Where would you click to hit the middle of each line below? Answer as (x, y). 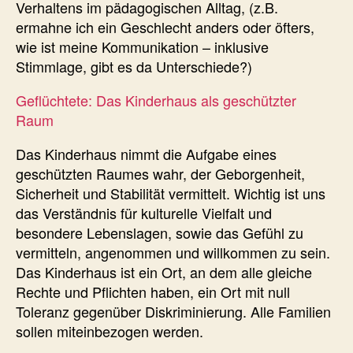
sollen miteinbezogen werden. (110, 331)
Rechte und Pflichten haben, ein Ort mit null (153, 291)
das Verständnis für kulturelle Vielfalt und (144, 212)
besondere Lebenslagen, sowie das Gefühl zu (160, 232)
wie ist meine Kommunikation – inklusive (142, 46)
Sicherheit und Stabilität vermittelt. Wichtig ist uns (171, 193)
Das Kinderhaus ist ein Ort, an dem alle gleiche (164, 271)
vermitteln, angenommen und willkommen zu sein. (173, 252)
